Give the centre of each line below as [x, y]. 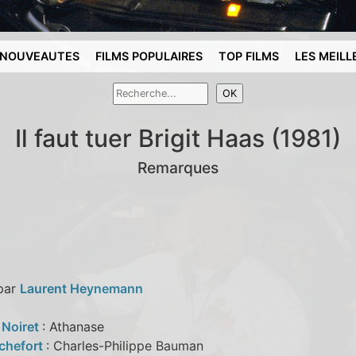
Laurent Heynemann [81, 288]
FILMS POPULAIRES [149, 56]
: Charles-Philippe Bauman [124, 345]
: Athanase [73, 326]
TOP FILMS [249, 56]
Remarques [178, 167]
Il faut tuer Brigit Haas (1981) [178, 138]
